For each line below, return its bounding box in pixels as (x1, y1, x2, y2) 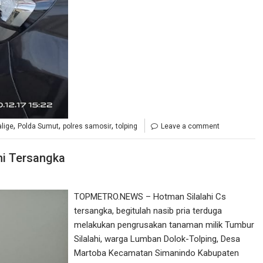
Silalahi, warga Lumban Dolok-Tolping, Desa (74, 234, 241, 245)
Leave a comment (161, 122, 220, 130)
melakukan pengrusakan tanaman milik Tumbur (74, 220, 255, 231)
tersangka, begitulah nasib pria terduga (74, 205, 222, 217)
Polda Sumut (18, 122, 59, 130)
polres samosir (63, 122, 112, 130)
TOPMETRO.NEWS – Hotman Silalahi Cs (74, 191, 227, 203)
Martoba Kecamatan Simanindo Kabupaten (74, 248, 240, 259)
